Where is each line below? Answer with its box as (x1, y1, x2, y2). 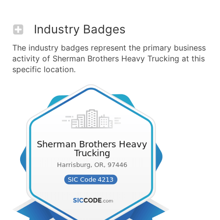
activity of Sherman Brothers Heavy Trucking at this (12, 54, 205, 63)
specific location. (12, 64, 76, 74)
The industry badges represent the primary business (12, 43, 206, 53)
